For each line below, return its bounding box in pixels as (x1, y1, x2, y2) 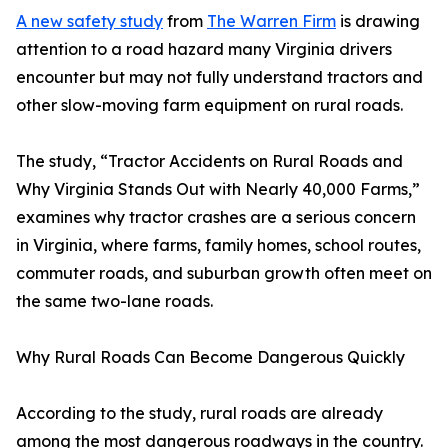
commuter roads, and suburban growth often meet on (16, 263, 432, 283)
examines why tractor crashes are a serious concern (16, 207, 416, 227)
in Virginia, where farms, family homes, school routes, (16, 235, 421, 255)
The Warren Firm (207, 11, 336, 31)
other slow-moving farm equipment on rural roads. (16, 95, 403, 115)
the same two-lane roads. (16, 291, 213, 311)
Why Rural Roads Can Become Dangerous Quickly (16, 347, 405, 367)
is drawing (336, 11, 420, 31)
